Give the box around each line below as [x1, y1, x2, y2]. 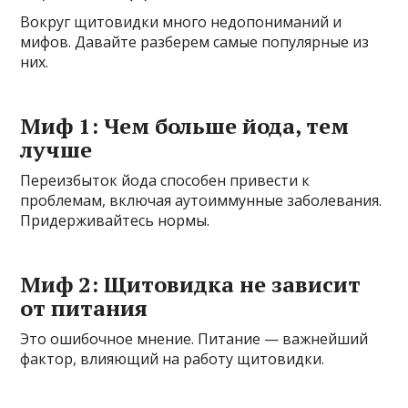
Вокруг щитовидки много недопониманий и [20, 11, 342, 32]
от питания [20, 292, 148, 322]
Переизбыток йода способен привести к [20, 169, 311, 190]
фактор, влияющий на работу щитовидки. [20, 348, 325, 369]
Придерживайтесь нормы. [20, 209, 210, 230]
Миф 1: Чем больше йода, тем [20, 110, 350, 140]
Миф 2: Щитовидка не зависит [20, 269, 362, 299]
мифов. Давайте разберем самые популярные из [20, 31, 370, 52]
